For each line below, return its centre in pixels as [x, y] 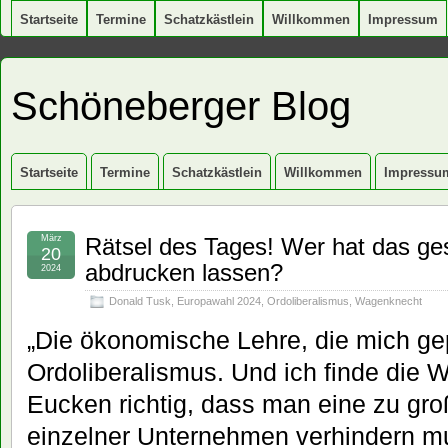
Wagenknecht [388, 301]
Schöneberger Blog [181, 106]
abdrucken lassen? [184, 272]
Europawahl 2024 [219, 301]
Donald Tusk [140, 301]
